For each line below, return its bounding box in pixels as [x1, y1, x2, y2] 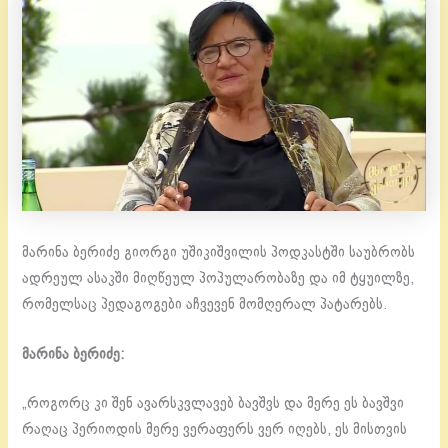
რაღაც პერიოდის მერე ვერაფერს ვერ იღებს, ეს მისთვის [22, 422, 408, 437]
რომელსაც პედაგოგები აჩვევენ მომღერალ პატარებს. [22, 298, 388, 313]
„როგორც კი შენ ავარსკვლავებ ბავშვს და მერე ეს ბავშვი [22, 396, 405, 411]
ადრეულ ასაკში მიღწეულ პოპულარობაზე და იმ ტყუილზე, [22, 272, 415, 287]
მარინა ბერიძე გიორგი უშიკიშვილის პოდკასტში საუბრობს [22, 246, 416, 261]
